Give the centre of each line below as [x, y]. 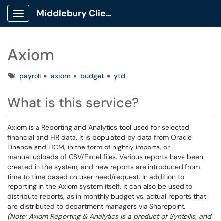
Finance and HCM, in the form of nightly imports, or [89, 147]
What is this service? [73, 102]
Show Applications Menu [57, 21]
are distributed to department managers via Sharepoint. [97, 206]
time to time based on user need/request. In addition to [96, 177]
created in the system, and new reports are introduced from [104, 167]
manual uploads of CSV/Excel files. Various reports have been [105, 157]
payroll [30, 76]
